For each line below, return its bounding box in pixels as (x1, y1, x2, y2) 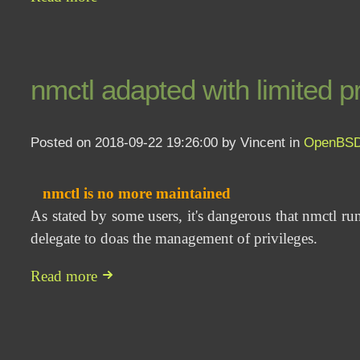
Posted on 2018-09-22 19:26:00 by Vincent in (31, 133, 305, 150)
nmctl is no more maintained (43, 185, 231, 202)
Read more (31, 268, 102, 285)
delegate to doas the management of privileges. (31, 230, 318, 247)
